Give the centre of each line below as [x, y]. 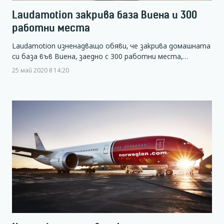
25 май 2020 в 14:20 [40, 70]
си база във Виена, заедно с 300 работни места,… [100, 56]
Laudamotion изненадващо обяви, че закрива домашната [111, 45]
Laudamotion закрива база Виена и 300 [104, 15]
